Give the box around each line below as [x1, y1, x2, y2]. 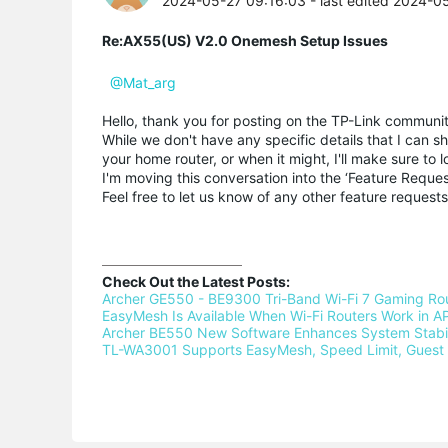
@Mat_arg [110, 73, 176, 91]
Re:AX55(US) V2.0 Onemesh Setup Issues [102, 31, 388, 49]
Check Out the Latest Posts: [102, 272, 290, 290]
